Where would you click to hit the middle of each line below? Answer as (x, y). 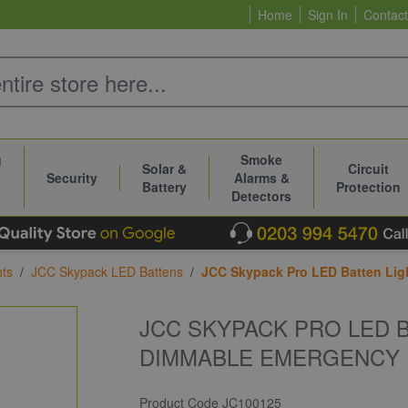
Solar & (164, 168)
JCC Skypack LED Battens (107, 271)
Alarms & (261, 178)
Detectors (261, 196)
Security (72, 178)
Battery (164, 187)
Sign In (328, 15)
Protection (368, 187)
